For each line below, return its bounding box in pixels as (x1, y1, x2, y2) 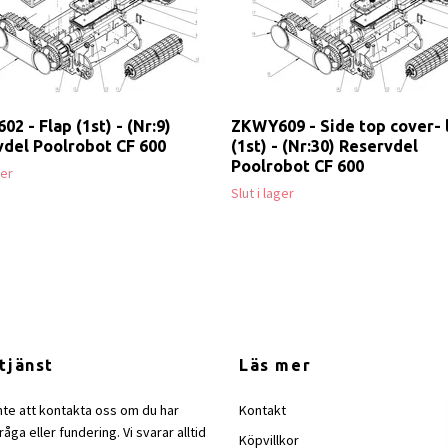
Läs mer (239, 356, 312, 375)
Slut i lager (231, 184, 294, 203)
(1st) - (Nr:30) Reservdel (231, 137, 418, 156)
